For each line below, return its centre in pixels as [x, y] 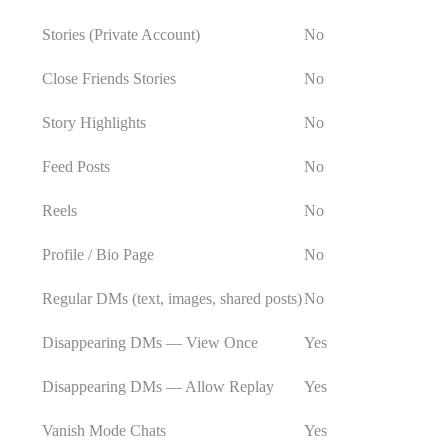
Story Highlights [94, 122]
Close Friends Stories [109, 78]
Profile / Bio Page [98, 254]
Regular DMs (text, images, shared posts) [172, 298]
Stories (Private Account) [121, 34]
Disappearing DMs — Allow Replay [158, 386]
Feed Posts [76, 166]
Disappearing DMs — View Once [150, 342]
